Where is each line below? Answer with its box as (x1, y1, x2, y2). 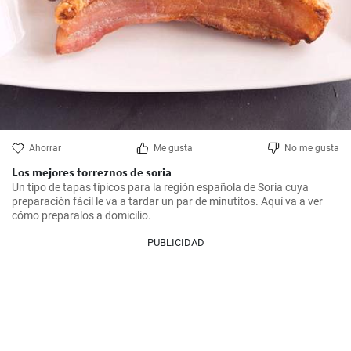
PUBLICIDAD (147, 237, 204, 248)
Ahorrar (29, 143, 61, 154)
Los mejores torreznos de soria (12, 165, 172, 179)
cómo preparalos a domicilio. (12, 209, 151, 222)
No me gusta (284, 143, 339, 154)
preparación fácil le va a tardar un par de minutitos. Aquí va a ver (12, 195, 323, 208)
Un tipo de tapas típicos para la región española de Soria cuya (12, 181, 309, 194)
